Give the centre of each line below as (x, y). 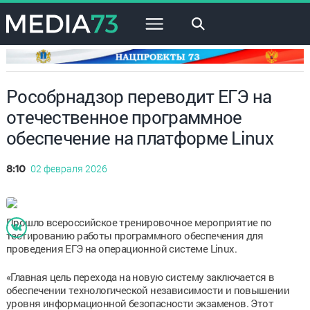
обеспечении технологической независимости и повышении (148, 290)
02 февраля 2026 (69, 168)
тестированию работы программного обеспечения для (135, 235)
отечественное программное (124, 117)
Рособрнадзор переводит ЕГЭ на (139, 96)
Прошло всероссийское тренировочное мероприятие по (139, 222)
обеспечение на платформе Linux (139, 137)
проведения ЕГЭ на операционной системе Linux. (121, 248)
